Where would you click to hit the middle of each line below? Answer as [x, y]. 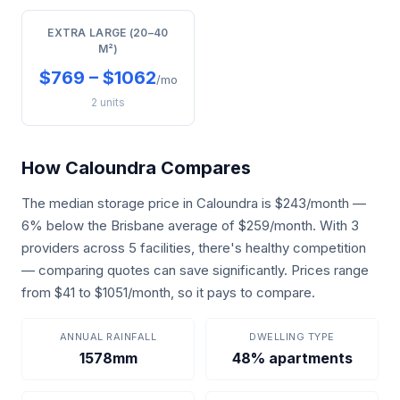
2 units [108, 102]
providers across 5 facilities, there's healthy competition [194, 248]
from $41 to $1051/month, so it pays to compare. [168, 292]
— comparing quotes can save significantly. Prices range [195, 270]
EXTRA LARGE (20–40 [108, 33]
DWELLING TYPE [292, 337]
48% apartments [292, 358]
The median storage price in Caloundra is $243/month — [194, 203]
